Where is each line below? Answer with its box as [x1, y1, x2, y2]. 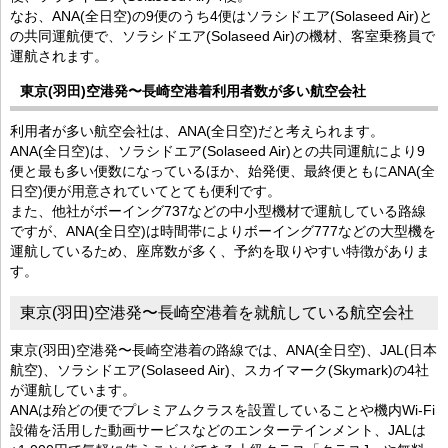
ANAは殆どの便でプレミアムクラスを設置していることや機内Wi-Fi [10, 401, 435, 418]
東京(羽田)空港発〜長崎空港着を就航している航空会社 [20, 303, 414, 321]
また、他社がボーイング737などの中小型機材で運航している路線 [10, 202, 426, 219]
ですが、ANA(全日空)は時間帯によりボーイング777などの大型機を [10, 222, 436, 239]
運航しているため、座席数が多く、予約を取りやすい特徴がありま [10, 242, 430, 259]
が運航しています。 [10, 381, 136, 398]
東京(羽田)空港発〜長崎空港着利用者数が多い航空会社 [20, 82, 366, 99]
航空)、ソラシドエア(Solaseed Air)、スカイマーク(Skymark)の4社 [10, 361, 429, 378]
